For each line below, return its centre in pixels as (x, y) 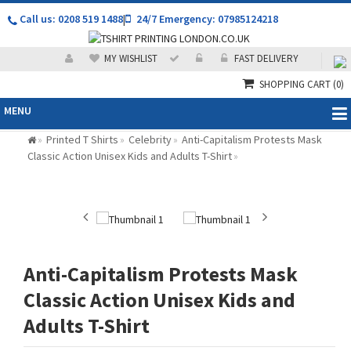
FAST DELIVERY (266, 59)
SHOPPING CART (296, 85)
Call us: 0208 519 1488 (70, 19)
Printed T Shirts (82, 140)
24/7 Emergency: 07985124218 (206, 19)
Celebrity (150, 140)
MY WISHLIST (130, 59)
